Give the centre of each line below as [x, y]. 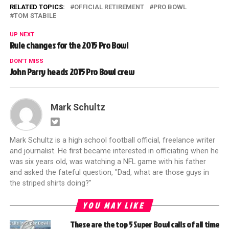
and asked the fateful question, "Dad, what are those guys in [109, 173]
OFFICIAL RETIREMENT [109, 7]
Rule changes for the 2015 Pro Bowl [69, 45]
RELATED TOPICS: [37, 7]
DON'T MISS [26, 61]
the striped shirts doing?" [50, 184]
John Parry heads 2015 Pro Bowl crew [72, 72]
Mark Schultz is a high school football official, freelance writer [112, 141]
